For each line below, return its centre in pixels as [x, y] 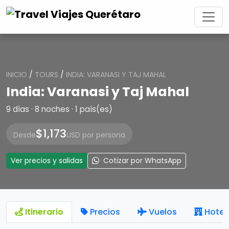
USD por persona [96, 135]
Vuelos [163, 212]
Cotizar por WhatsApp [141, 161]
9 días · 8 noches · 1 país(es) [59, 109]
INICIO [17, 75]
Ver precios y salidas [47, 161]
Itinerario [44, 212]
